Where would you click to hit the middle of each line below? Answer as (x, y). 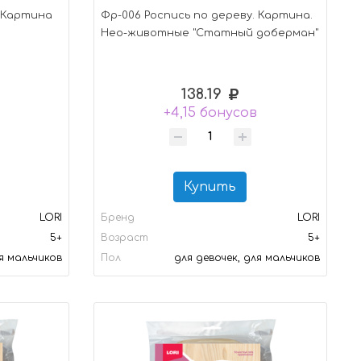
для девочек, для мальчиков (247, 257)
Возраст (124, 237)
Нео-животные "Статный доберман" (209, 33)
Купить (210, 187)
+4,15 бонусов (210, 112)
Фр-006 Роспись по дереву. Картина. (206, 15)
